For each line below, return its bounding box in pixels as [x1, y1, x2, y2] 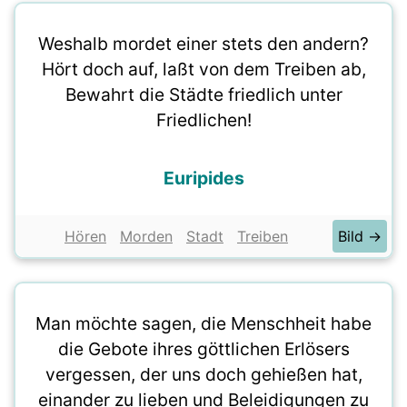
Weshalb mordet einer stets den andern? [38, 33, 369, 55]
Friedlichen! [155, 109, 252, 131]
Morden [120, 227, 173, 245]
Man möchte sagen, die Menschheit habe [35, 313, 372, 334]
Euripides [163, 167, 244, 189]
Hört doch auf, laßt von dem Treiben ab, [41, 58, 366, 80]
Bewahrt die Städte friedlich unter [65, 84, 342, 105]
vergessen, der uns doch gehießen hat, [45, 363, 362, 385]
